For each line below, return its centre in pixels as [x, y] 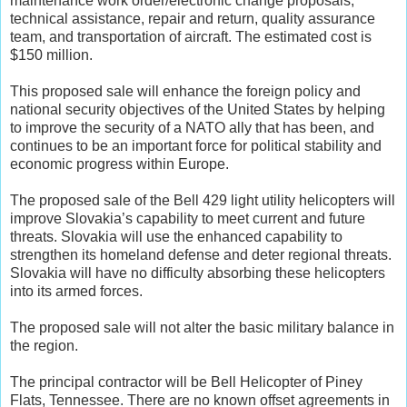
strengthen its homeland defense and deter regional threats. [201, 254]
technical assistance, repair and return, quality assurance [193, 18]
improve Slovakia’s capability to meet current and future [188, 218]
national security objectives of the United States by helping [198, 109]
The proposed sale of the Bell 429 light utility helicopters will [203, 200]
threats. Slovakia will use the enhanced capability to [176, 236]
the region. [44, 345]
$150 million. [51, 55]
